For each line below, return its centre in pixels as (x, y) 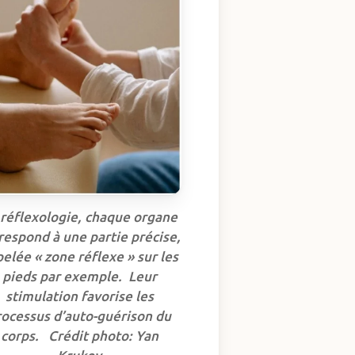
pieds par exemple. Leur (79, 276)
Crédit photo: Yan (103, 335)
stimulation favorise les (79, 296)
